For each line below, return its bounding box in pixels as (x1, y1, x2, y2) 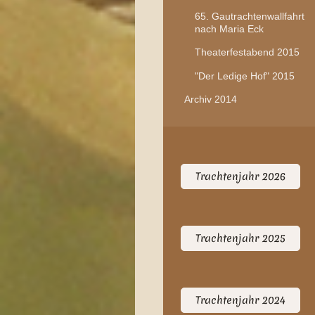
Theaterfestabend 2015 (194, 46, 300, 58)
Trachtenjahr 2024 (195, 292, 285, 307)
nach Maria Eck (194, 22, 264, 34)
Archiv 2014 (184, 94, 237, 105)
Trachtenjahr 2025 (195, 231, 285, 245)
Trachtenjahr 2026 (195, 169, 285, 184)
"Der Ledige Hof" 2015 (194, 70, 295, 82)
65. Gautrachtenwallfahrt (194, 10, 304, 22)
